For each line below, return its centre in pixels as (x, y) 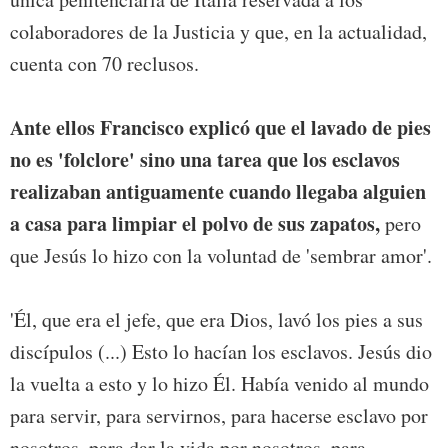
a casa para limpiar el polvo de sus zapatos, (195, 224)
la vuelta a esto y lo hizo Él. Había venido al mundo (219, 384)
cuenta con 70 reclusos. (104, 64)
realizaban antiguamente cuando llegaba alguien (218, 192)
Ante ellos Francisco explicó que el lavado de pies (220, 128)
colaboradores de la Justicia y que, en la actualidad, (218, 32)
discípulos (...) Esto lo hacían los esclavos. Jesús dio (221, 352)
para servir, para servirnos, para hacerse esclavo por (219, 416)
